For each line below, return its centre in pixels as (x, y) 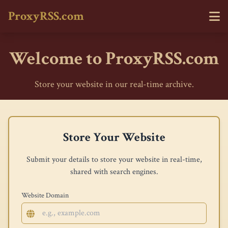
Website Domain (45, 195)
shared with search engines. (114, 172)
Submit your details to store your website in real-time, (114, 160)
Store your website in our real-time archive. (114, 84)
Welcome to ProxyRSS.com (114, 59)
